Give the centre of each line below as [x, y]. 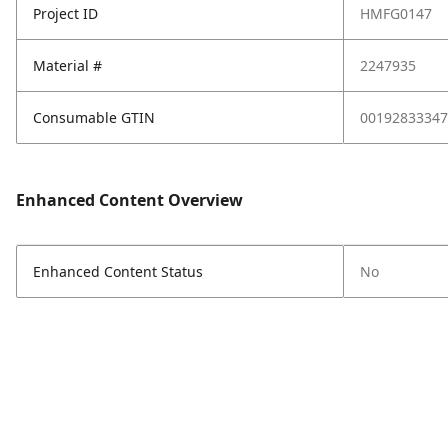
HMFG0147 [396, 13]
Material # [67, 65]
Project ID [65, 13]
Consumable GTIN [94, 117]
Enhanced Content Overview [129, 200]
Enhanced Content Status [118, 271]
